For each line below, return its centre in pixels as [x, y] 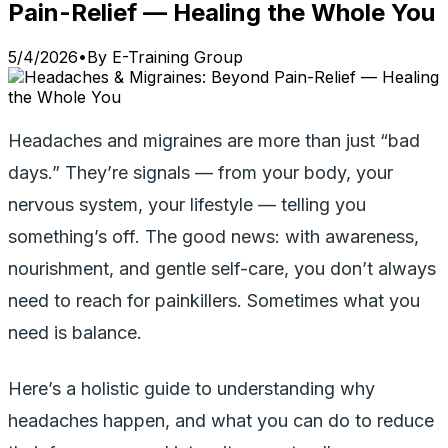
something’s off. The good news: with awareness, [213, 236]
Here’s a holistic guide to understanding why [191, 388]
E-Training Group [177, 56]
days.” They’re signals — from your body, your [200, 172]
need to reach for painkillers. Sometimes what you [214, 300]
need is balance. [75, 332]
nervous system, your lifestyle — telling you [187, 204]
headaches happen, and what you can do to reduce [221, 420]
